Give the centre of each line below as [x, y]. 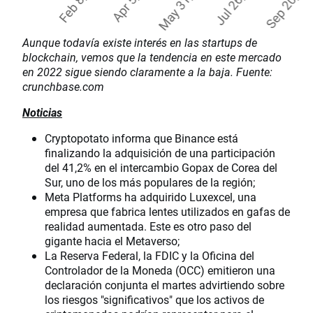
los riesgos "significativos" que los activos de [154, 300]
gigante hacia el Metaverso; [112, 241]
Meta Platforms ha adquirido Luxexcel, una [151, 197]
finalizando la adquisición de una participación [160, 153]
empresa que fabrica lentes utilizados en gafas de [167, 212]
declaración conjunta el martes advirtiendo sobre [165, 285]
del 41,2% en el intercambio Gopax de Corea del [161, 168]
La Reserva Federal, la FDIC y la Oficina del [150, 256]
